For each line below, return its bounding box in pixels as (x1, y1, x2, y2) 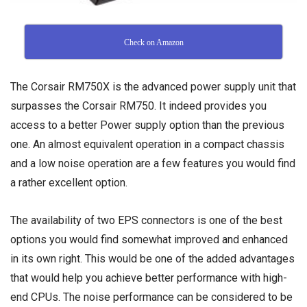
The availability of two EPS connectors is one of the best (10, 214, 282, 227)
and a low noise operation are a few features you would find (10, 156, 295, 170)
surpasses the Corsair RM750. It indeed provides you (10, 99, 267, 112)
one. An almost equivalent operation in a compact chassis (10, 137, 284, 151)
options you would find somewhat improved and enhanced (10, 233, 288, 246)
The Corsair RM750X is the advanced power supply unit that (10, 79, 296, 93)
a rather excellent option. (10, 175, 127, 189)
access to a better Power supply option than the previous (10, 118, 284, 132)
